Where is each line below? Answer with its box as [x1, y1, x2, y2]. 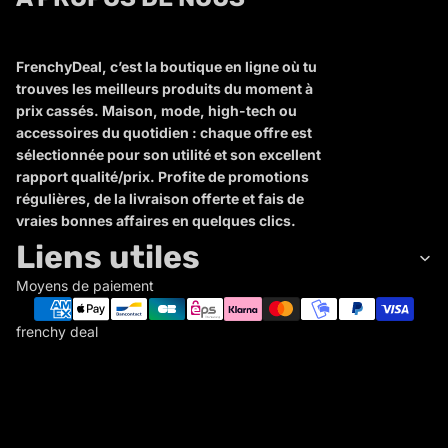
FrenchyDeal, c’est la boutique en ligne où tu [16, 58, 317, 76]
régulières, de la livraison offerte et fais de [16, 190, 304, 208]
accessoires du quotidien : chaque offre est [16, 124, 312, 142]
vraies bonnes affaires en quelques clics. [16, 212, 296, 230]
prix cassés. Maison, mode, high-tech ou [16, 102, 297, 120]
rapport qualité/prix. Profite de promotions [16, 168, 309, 186]
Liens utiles [16, 238, 200, 277]
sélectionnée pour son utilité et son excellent [16, 146, 321, 164]
